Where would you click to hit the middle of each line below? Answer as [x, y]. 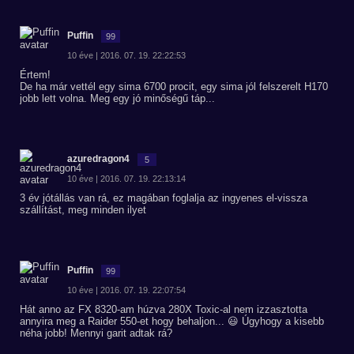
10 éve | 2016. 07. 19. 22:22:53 [126, 55]
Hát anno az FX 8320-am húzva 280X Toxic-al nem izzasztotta [164, 309]
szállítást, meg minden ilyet [83, 210]
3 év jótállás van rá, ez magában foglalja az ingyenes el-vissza [164, 198]
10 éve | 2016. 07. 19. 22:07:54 [126, 290]
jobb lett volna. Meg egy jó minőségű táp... [117, 98]
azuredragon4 [98, 159]
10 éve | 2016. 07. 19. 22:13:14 [126, 179]
